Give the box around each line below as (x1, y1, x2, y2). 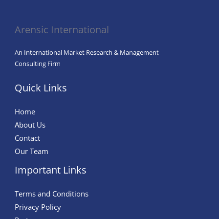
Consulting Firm (15, 59, 61, 68)
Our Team (15, 146, 48, 156)
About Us (15, 120, 45, 130)
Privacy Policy (15, 202, 61, 212)
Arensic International (15, 23, 109, 37)
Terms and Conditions (15, 189, 88, 199)
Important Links (15, 163, 87, 177)
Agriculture (21, 19, 58, 29)
